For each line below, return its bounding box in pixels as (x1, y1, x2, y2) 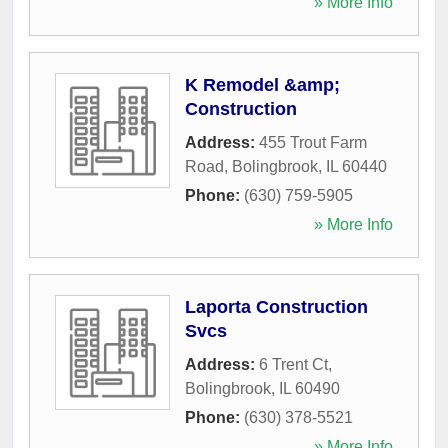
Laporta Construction (185, 296, 368, 317)
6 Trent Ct (259, 355, 328, 373)
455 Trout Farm (259, 133, 367, 151)
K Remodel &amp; (185, 74, 340, 95)
